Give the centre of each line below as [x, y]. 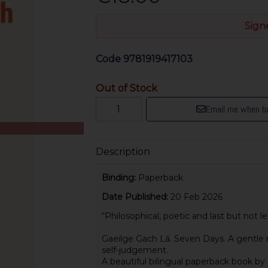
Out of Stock [126, 88]
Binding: [120, 177]
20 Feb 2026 [196, 197]
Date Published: [136, 197]
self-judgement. [135, 250]
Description [123, 151]
